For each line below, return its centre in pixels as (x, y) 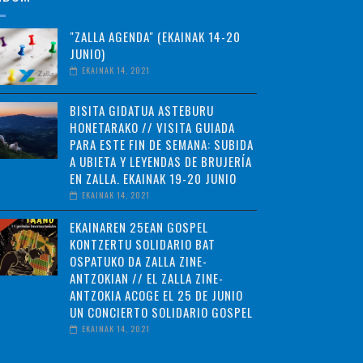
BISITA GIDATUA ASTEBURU (141, 110)
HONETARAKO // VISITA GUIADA (152, 127)
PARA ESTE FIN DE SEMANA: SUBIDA (161, 144)
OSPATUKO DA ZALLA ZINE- (138, 261)
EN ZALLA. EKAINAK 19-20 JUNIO (153, 178)
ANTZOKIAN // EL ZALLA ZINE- (146, 278)
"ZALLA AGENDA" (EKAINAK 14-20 (155, 36)
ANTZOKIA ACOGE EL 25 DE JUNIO (156, 295)
